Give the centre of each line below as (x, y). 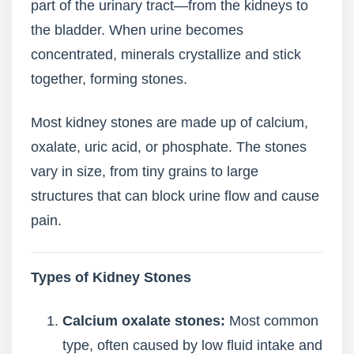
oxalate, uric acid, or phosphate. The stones (169, 147)
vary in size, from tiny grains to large (145, 171)
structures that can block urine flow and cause (175, 196)
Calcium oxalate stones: (144, 321)
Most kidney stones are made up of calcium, (169, 122)
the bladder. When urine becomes (137, 30)
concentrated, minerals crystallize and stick (166, 55)
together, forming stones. (109, 79)
